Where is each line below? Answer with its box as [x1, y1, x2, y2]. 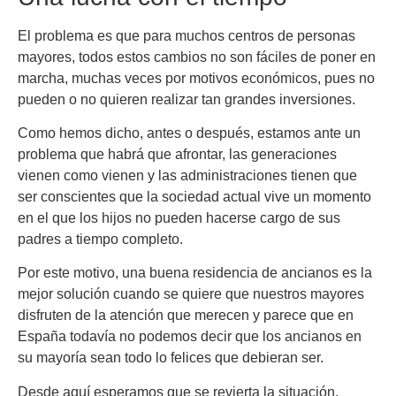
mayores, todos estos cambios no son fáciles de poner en [18, 49, 376, 65]
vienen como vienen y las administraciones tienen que [18, 167, 357, 183]
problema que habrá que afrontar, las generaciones [18, 146, 337, 162]
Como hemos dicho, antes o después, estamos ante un [18, 125, 361, 141]
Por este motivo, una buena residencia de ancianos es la [18, 265, 372, 281]
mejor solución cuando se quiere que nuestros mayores [18, 286, 364, 302]
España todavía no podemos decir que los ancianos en [18, 329, 362, 345]
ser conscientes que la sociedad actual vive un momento [18, 188, 371, 204]
